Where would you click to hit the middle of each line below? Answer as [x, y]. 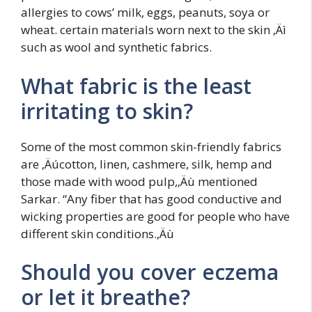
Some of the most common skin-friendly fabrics [151, 146]
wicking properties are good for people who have [155, 216]
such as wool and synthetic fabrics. [116, 47]
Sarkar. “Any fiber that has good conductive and [151, 198]
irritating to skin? [107, 111]
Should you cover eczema [150, 272]
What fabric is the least [136, 86]
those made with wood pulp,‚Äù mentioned [139, 181]
